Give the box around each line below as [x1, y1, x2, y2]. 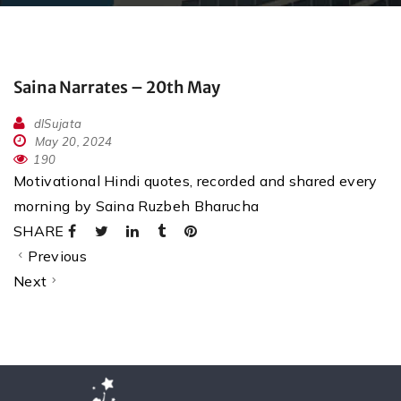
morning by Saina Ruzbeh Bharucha [13, 197, 260, 216]
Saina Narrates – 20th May [13, 77, 220, 98]
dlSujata [33, 116, 82, 132]
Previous [28, 247, 87, 266]
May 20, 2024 [31, 134, 113, 149]
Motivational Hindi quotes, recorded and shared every [13, 172, 378, 191]
